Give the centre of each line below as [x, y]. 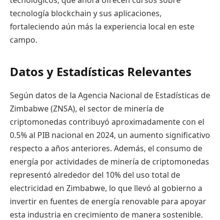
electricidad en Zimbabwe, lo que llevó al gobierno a [106, 188]
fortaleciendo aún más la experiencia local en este [102, 27]
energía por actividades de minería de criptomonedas [110, 161]
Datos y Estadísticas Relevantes [101, 71]
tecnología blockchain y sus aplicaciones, [86, 14]
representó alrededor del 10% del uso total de [95, 175]
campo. [24, 40]
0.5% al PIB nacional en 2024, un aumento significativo [110, 135]
